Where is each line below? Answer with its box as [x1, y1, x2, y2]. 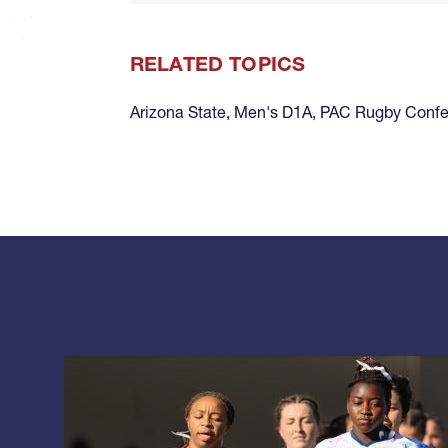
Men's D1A [234, 102, 312, 123]
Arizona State [130, 102, 226, 123]
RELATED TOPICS [130, 52, 306, 77]
